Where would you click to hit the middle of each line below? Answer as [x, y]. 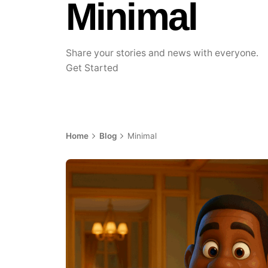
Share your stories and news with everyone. [162, 53]
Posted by [155, 198]
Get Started [94, 68]
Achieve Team [164, 209]
